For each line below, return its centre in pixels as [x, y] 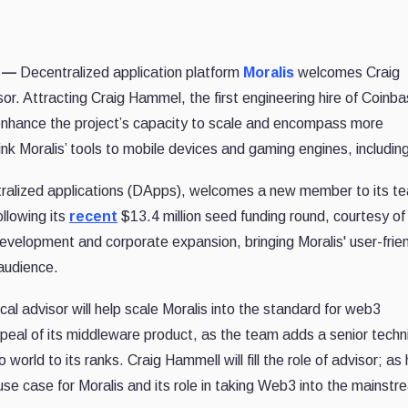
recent [93, 217]
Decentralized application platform [132, 73]
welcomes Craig [347, 73]
